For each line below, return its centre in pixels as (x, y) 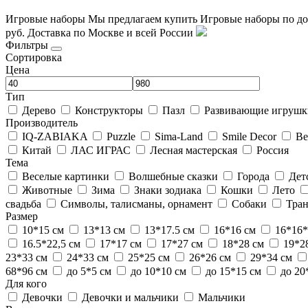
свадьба (25, 203)
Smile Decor (251, 136)
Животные (48, 190)
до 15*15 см (235, 271)
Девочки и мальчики (132, 297)
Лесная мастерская (195, 150)
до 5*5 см (90, 271)
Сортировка (34, 57)
